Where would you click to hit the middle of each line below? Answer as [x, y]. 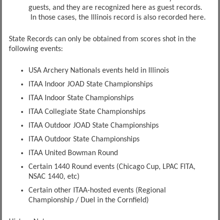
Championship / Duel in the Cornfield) [88, 200]
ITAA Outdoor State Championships [84, 139]
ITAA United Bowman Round [73, 153]
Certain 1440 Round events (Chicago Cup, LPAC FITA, [112, 167]
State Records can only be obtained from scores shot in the [102, 39]
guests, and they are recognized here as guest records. [115, 8]
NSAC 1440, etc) [54, 177]
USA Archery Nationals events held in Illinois [98, 70]
